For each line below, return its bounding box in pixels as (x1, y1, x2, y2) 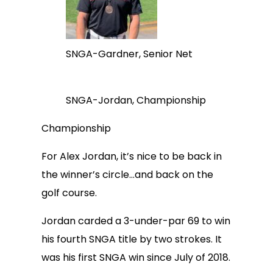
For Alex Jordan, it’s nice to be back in (41, 149, 222, 163)
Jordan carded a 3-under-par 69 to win (41, 214, 230, 228)
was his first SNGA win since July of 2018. (41, 250, 230, 264)
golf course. (41, 186, 97, 200)
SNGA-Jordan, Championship (66, 93, 206, 107)
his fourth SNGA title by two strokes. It (41, 232, 222, 246)
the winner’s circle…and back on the (41, 168, 213, 182)
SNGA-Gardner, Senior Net (66, 47, 193, 61)
